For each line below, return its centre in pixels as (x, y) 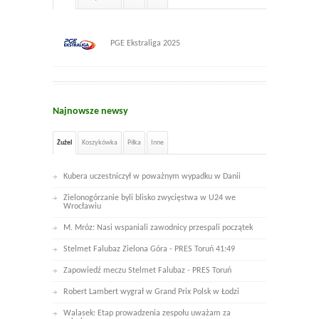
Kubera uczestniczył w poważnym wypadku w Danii (152, 177)
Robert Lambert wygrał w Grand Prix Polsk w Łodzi (151, 292)
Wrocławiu (82, 207)
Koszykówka (100, 143)
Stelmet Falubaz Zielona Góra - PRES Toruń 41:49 (149, 250)
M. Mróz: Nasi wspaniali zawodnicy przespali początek (158, 228)
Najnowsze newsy (90, 112)
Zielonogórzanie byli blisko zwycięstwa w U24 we (150, 198)
